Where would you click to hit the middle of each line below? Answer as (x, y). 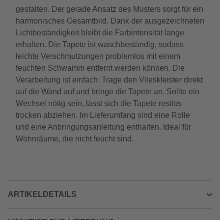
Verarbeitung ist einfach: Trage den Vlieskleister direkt (109, 80)
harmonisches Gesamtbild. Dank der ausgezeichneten (110, 21)
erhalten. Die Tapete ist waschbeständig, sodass (100, 44)
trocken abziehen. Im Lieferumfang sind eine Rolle (103, 115)
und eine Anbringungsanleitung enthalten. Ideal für (103, 127)
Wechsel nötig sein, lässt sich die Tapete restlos (99, 103)
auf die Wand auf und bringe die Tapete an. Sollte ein (108, 92)
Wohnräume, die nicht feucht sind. (75, 139)
